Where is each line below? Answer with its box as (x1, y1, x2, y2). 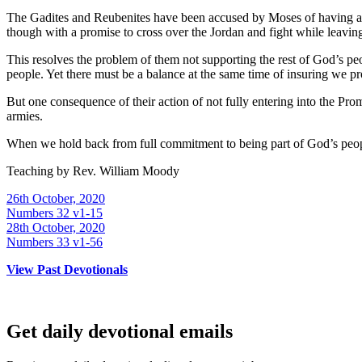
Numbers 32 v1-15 (6, 206, 103, 221)
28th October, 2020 (6, 221, 105, 235)
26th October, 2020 (6, 192, 105, 206)
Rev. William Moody (73, 164, 179, 179)
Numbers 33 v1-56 (6, 235, 103, 250)
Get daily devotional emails (6, 321, 233, 343)
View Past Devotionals (6, 263, 128, 277)
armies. (6, 109, 43, 124)
